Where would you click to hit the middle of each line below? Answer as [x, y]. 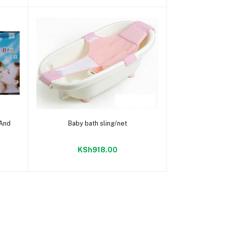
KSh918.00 [97, 150]
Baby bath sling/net [97, 123]
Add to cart [97, 120]
